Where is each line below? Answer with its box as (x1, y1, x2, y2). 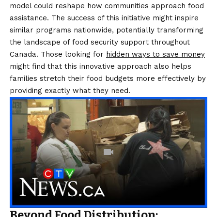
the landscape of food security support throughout (10, 37, 190, 46)
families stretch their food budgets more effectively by (10, 74, 206, 83)
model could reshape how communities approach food (10, 1, 204, 10)
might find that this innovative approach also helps (10, 62, 191, 71)
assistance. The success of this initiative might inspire (10, 13, 199, 22)
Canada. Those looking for (10, 49, 106, 59)
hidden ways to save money (106, 49, 205, 59)
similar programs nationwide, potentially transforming (10, 25, 203, 34)
